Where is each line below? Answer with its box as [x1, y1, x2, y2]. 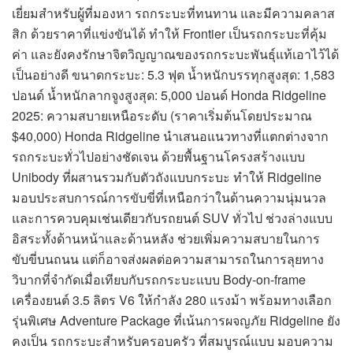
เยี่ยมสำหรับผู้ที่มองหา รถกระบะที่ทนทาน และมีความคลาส [12, 4, 335, 23]
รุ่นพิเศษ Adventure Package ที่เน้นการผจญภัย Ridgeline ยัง [12, 311, 340, 330]
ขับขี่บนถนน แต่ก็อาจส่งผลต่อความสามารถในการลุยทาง [12, 250, 324, 269]
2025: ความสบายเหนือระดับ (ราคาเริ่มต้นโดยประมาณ [12, 106, 312, 125]
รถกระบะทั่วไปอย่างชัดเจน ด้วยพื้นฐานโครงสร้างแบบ [12, 147, 305, 166]
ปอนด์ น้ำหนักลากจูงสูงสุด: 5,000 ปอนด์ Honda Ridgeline [12, 86, 326, 105]
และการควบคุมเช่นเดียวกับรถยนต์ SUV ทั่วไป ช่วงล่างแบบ [12, 209, 333, 228]
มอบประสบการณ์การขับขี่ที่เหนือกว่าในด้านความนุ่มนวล [12, 188, 326, 207]
